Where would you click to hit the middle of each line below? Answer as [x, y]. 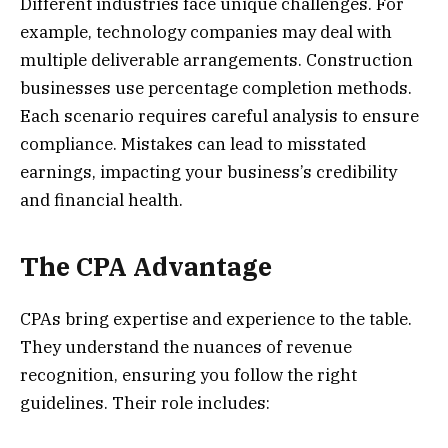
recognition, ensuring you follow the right [188, 375]
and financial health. [101, 199]
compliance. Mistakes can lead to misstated [193, 143]
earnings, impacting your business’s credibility [208, 171]
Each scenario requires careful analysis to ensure [219, 115]
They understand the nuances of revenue [186, 347]
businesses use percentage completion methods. [216, 87]
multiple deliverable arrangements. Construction [216, 59]
